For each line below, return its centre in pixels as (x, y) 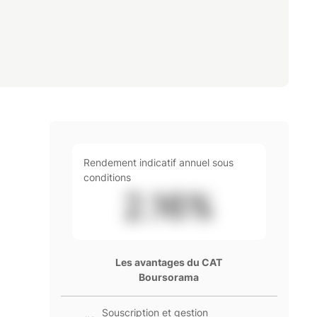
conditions (107, 177)
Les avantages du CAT (169, 262)
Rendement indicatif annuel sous (158, 162)
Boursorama (169, 277)
